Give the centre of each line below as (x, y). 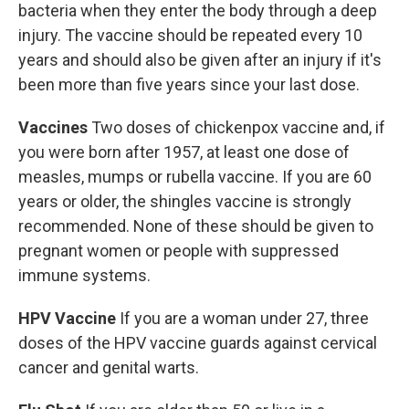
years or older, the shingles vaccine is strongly (185, 201)
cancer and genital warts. (109, 367)
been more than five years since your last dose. (189, 84)
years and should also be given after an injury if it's (200, 60)
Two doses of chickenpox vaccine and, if (236, 127)
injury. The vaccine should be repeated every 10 (190, 35)
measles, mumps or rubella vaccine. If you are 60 (195, 177)
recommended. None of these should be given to (196, 226)
